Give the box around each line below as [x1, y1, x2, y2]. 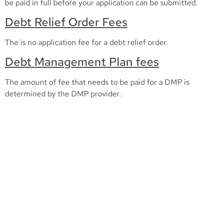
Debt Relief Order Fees [5, 14, 127, 30]
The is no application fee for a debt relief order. [5, 37, 168, 47]
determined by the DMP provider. [5, 89, 121, 99]
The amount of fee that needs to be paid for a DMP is [5, 77, 189, 88]
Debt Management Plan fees [5, 54, 159, 70]
